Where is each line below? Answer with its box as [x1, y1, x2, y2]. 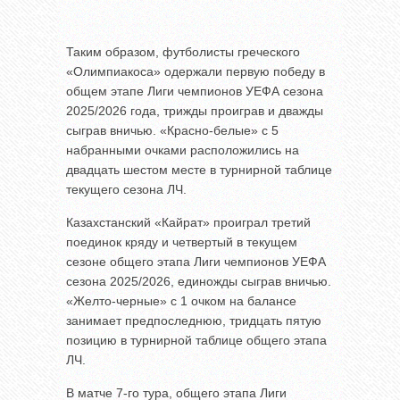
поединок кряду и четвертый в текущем [66, 235, 297, 250]
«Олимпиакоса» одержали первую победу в [66, 64, 325, 79]
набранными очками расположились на [66, 143, 299, 158]
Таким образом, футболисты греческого [66, 45, 300, 60]
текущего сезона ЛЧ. [66, 182, 187, 197]
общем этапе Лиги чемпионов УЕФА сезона [66, 84, 323, 99]
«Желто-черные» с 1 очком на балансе [66, 294, 296, 309]
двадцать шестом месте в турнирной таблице [66, 162, 332, 178]
